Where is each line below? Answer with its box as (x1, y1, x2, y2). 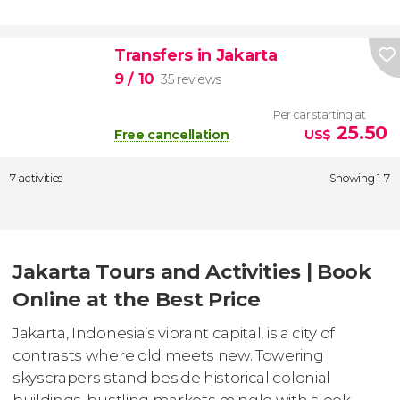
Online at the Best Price (12, 287, 261, 312)
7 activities (10, 171, 63, 185)
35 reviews (161, 71, 221, 87)
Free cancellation (113, 126, 229, 143)
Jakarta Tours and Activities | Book (12, 259, 371, 285)
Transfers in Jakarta (113, 45, 278, 66)
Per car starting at (272, 107, 366, 121)
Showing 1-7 (329, 171, 390, 185)
